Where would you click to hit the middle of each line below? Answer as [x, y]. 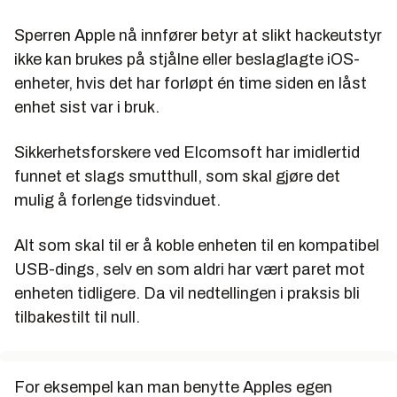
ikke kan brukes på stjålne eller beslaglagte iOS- [187, 60]
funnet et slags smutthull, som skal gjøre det [177, 177]
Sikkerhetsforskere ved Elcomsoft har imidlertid [187, 153]
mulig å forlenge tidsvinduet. [117, 201]
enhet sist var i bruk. [87, 108]
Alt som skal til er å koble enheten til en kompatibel [197, 246]
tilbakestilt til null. [77, 318]
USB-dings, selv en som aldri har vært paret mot [190, 270]
